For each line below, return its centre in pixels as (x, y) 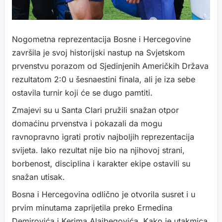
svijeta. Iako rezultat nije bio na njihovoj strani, (98, 150)
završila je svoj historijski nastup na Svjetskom (98, 53)
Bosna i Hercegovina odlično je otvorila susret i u (104, 194)
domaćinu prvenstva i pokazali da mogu (87, 123)
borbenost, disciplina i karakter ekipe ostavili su (101, 164)
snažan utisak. (38, 177)
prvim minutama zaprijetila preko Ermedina (92, 208)
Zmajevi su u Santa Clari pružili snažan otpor (95, 110)
